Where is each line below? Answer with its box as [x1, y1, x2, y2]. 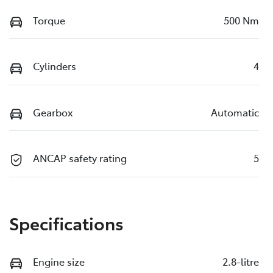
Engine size [33, 254, 85, 268]
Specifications [9, 210, 124, 235]
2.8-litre [222, 254, 259, 268]
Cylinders [33, 59, 76, 73]
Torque [33, 13, 65, 27]
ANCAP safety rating [33, 151, 127, 165]
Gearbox [33, 105, 73, 119]
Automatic [211, 105, 259, 119]
